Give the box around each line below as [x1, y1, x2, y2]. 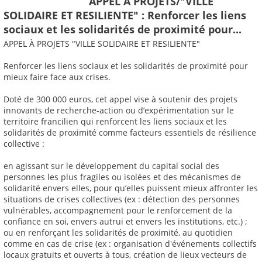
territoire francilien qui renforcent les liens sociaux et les [4, 116, 227, 127]
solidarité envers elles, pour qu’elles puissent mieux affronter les [4, 182, 258, 194]
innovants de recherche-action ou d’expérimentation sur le [4, 105, 234, 116]
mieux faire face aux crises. [4, 71, 111, 83]
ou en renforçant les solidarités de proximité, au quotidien [4, 227, 233, 239]
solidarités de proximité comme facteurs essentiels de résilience [4, 127, 256, 139]
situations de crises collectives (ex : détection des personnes [4, 194, 240, 205]
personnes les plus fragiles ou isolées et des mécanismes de [4, 171, 241, 183]
